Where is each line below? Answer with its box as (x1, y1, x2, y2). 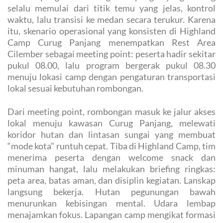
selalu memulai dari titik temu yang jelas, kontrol (7, 2, 216, 14)
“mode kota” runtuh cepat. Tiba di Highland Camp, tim (7, 140, 216, 152)
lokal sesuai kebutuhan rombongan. (7, 83, 143, 94)
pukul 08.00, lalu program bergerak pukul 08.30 (7, 60, 216, 71)
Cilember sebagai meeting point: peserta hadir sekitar (7, 48, 216, 60)
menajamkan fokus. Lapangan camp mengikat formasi (7, 209, 216, 221)
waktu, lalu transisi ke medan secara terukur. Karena (7, 14, 216, 25)
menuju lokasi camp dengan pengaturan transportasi (7, 71, 216, 83)
